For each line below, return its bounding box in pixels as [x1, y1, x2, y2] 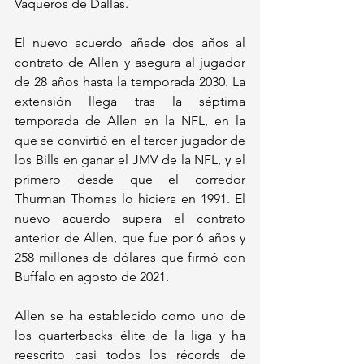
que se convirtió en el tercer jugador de [15, 132, 245, 148]
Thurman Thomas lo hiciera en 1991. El [15, 190, 245, 206]
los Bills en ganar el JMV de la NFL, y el [15, 151, 245, 167]
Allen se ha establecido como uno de [15, 307, 245, 323]
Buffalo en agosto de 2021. [15, 268, 172, 284]
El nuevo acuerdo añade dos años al [15, 34, 245, 50]
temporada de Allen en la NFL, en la [15, 112, 245, 128]
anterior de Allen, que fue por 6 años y [15, 229, 245, 245]
